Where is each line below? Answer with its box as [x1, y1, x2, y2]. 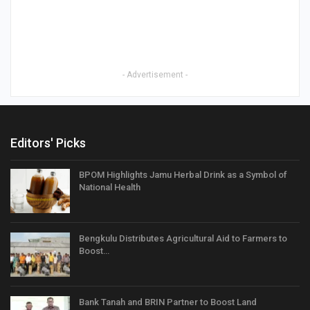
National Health [79, 182, 140, 193]
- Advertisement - [122, 70, 188, 80]
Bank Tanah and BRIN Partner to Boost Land [79, 296, 257, 307]
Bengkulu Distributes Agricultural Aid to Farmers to [79, 232, 287, 244]
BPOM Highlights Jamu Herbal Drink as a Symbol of [79, 170, 287, 181]
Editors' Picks [10, 136, 86, 151]
